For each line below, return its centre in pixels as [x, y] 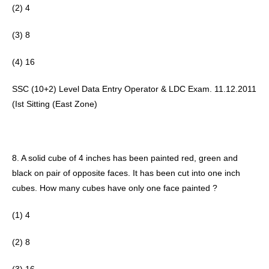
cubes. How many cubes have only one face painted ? [116, 188]
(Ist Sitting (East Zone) [56, 104]
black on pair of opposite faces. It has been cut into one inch [126, 173]
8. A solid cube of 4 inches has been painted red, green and [125, 158]
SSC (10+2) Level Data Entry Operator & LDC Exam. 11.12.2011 [134, 89]
